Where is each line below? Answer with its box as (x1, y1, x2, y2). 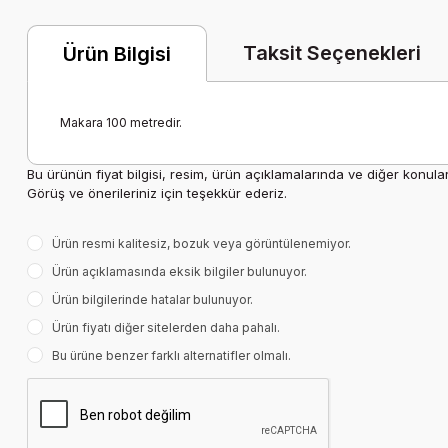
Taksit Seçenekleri (243, 41, 421, 65)
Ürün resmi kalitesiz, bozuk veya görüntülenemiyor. (52, 236, 351, 251)
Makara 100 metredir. (60, 115, 182, 130)
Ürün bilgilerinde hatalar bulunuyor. (52, 292, 253, 307)
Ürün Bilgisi (63, 41, 171, 66)
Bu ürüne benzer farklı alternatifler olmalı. (52, 348, 291, 363)
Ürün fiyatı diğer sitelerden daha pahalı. (52, 320, 280, 335)
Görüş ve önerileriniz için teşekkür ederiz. (27, 185, 287, 201)
